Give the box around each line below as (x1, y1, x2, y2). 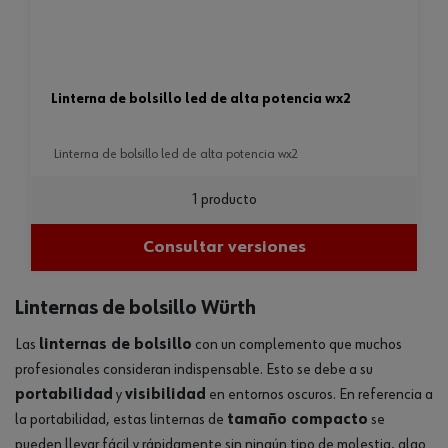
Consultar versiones (142, 238, 306, 256)
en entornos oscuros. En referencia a (206, 387, 433, 403)
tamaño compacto (227, 412, 368, 428)
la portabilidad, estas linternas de (15, 412, 227, 428)
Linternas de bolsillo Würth (15, 298, 256, 318)
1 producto (191, 192, 257, 208)
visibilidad (125, 387, 206, 403)
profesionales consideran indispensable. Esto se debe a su (15, 362, 373, 378)
